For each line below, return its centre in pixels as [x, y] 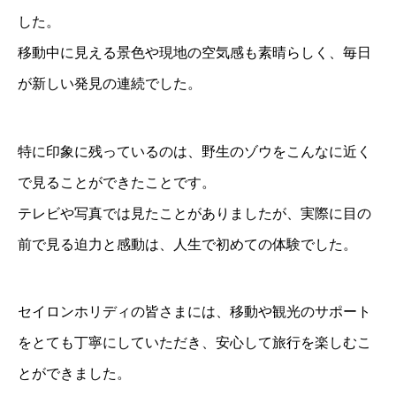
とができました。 [74, 374]
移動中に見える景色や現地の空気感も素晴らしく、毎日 [194, 53]
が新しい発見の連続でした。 [110, 84]
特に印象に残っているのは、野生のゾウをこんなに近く [194, 151]
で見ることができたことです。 [117, 182]
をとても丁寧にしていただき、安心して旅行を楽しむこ [194, 343]
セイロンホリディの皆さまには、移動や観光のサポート [194, 312]
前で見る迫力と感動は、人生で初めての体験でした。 [187, 244]
